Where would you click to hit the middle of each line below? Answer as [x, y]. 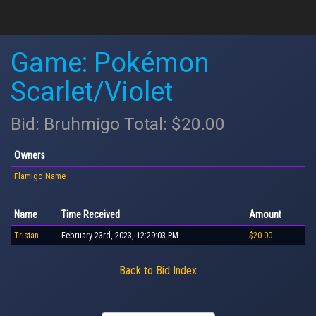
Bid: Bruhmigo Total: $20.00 [118, 124]
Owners [30, 155]
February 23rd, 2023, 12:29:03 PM [120, 235]
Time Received [91, 214]
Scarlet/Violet [92, 92]
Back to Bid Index [158, 270]
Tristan [26, 235]
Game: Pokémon [110, 63]
